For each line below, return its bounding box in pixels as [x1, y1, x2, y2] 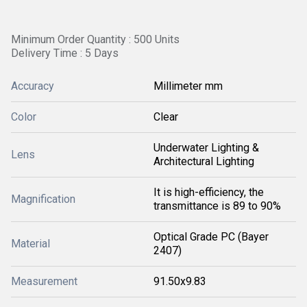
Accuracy [11, 79, 54, 93]
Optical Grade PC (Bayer [153, 230, 269, 243]
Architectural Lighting [153, 155, 254, 168]
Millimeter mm [153, 79, 223, 93]
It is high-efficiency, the [153, 186, 264, 199]
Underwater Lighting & [153, 141, 259, 154]
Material [11, 237, 50, 250]
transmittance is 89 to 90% [153, 199, 281, 212]
